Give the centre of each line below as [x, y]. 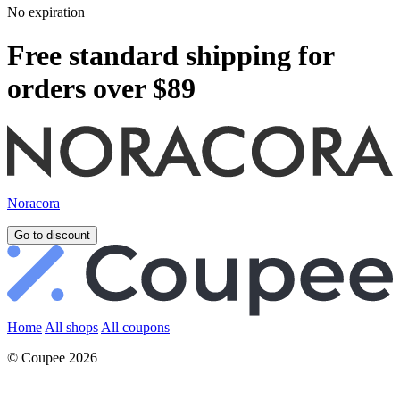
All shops [71, 328]
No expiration [46, 12]
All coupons [135, 328]
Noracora [33, 204]
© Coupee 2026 [52, 358]
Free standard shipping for [171, 56]
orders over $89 [101, 89]
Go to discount [52, 236]
